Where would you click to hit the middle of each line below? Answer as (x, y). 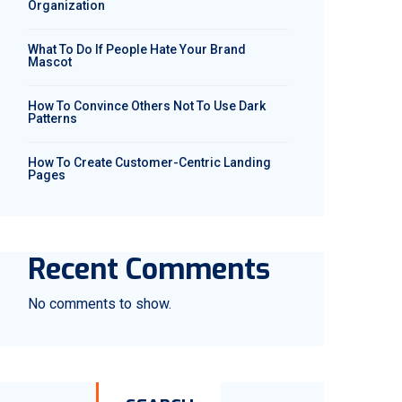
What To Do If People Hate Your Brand (137, 49)
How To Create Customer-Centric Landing (149, 162)
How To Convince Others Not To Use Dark (147, 106)
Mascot (50, 62)
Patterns (52, 118)
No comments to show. (100, 304)
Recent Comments (149, 269)
